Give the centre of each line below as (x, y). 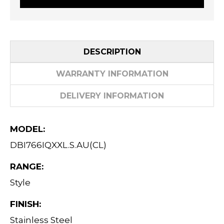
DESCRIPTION (112, 52)
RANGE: (27, 166)
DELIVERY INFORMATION (112, 96)
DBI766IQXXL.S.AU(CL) (58, 145)
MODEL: (27, 129)
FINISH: (25, 204)
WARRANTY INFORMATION (112, 74)
